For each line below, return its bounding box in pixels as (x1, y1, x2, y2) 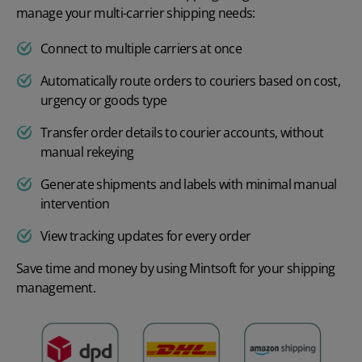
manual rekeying (40, 142, 134, 161)
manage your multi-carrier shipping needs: (16, 3, 255, 22)
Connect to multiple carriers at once (40, 39, 242, 57)
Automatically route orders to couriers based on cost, (40, 71, 341, 90)
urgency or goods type (40, 90, 167, 109)
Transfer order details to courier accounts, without (40, 123, 324, 141)
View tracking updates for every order (40, 226, 251, 245)
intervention (40, 194, 110, 213)
